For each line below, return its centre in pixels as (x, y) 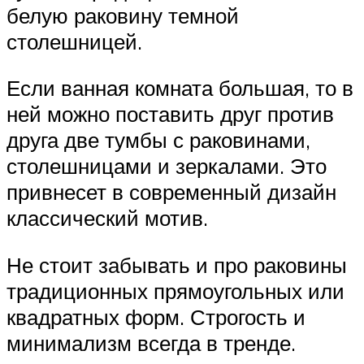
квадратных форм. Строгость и (156, 316)
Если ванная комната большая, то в (180, 88)
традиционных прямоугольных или (175, 290)
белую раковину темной (123, 15)
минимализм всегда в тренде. (151, 342)
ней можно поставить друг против (170, 114)
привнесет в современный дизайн (171, 192)
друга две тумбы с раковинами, (158, 140)
